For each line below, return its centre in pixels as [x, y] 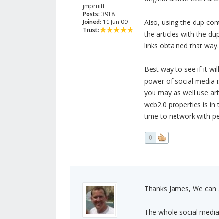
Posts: [91, 14]
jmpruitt [94, 6]
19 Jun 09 [114, 22]
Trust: [91, 30]
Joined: [92, 22]
